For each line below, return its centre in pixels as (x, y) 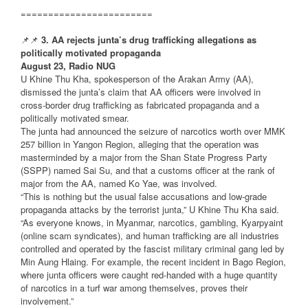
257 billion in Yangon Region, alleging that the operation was (140, 144)
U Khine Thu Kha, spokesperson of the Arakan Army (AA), (137, 79)
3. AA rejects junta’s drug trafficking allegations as (149, 40)
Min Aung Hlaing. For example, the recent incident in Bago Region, (153, 262)
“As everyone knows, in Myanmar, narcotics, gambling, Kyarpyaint (152, 223)
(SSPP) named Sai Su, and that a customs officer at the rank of (148, 170)
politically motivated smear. (75, 118)
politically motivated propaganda (91, 53)
